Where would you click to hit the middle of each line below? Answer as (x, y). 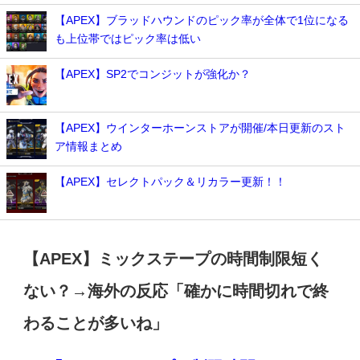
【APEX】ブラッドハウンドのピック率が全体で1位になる (202, 20)
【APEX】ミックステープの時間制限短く (174, 259)
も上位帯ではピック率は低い (128, 39)
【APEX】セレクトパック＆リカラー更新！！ (170, 182)
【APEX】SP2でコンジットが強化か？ (153, 74)
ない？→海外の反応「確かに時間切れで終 (176, 291)
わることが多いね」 (96, 323)
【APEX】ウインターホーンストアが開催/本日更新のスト (200, 128)
